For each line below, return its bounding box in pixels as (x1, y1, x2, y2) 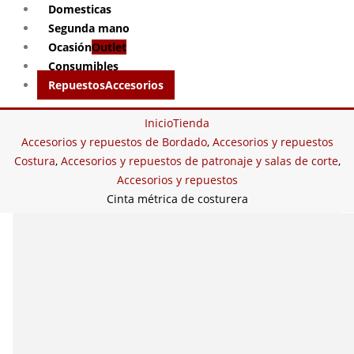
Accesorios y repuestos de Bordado (21, 134, 207, 149)
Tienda (173, 115, 209, 130)
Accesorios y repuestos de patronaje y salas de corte (60, 153, 338, 168)
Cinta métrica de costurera (106, 191, 248, 206)
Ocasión (48, 40, 92, 55)
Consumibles (48, 58, 119, 73)
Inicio (145, 115, 173, 130)
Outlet (92, 40, 126, 55)
